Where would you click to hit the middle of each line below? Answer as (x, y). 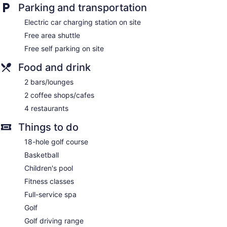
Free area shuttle (52, 35)
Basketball (42, 155)
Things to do (48, 127)
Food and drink (54, 68)
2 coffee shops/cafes (59, 95)
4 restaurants (46, 108)
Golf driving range (54, 221)
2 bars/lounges (49, 82)
